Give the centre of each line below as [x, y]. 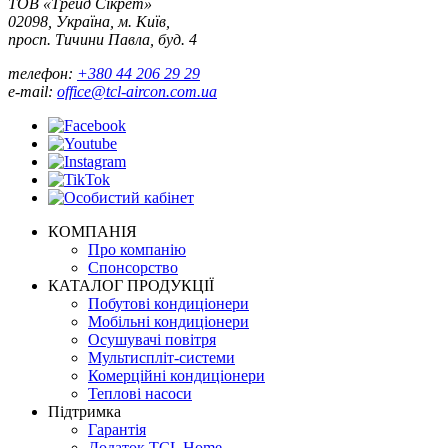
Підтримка [84, 411]
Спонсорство [133, 267]
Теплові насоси [140, 393]
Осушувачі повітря [152, 339]
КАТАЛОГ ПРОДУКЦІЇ [131, 285]
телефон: [42, 73]
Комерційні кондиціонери [176, 375]
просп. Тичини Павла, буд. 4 [102, 39]
